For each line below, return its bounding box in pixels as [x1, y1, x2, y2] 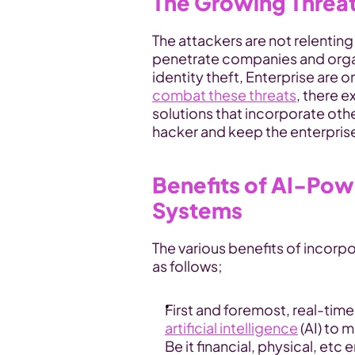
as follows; [152, 257, 223, 275]
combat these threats [152, 86, 296, 104]
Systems [152, 197, 242, 223]
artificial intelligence [165, 319, 298, 337]
